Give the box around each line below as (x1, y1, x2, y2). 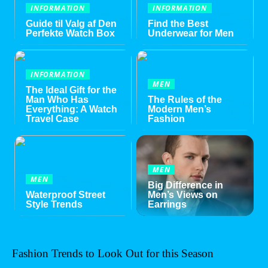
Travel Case (26, 113, 80, 124)
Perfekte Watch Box (26, 28, 115, 38)
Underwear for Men (148, 28, 234, 38)
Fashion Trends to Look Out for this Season (12, 247, 214, 260)
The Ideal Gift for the (26, 84, 117, 95)
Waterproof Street (26, 190, 106, 200)
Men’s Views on (148, 190, 218, 200)
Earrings (148, 199, 187, 210)
